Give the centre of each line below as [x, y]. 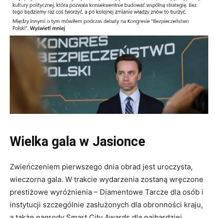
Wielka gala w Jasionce [77, 142]
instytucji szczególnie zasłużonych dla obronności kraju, [106, 205]
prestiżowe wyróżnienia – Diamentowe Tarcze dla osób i [107, 192]
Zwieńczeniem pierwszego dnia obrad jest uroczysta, [101, 167]
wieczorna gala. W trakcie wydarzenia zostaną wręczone [107, 180]
